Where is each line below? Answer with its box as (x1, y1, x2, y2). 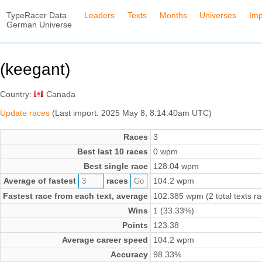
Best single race (84, 161, 148, 171)
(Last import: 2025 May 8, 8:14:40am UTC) (50, 108, 212, 118)
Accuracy (111, 250, 148, 260)
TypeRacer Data (6, 10, 67, 20)
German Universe (6, 19, 72, 29)
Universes (199, 10, 237, 20)
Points (122, 220, 148, 230)
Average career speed (62, 235, 148, 245)
